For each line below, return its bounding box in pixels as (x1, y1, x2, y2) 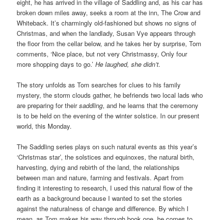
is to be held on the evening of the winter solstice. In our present (17, 111, 200, 121)
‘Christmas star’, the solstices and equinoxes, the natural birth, (17, 152, 195, 162)
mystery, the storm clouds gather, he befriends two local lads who (17, 90, 203, 100)
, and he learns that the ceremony (103, 101, 199, 110)
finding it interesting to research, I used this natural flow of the (17, 183, 193, 193)
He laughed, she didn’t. (95, 59, 161, 69)
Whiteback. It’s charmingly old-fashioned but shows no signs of (17, 18, 197, 28)
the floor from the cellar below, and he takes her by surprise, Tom (17, 39, 202, 49)
